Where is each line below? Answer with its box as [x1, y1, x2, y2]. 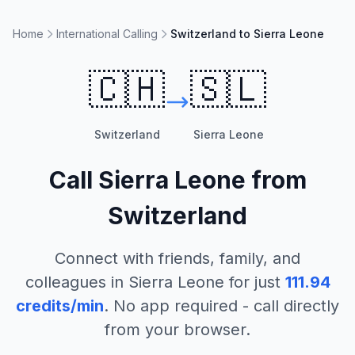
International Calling [56, 27, 158, 40]
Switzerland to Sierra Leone [170, 27, 324, 40]
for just [223, 273, 281, 292]
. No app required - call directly [104, 296, 339, 315]
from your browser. [105, 320, 250, 339]
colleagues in [25, 273, 128, 292]
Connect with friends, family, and [55, 249, 300, 268]
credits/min [16, 296, 104, 315]
